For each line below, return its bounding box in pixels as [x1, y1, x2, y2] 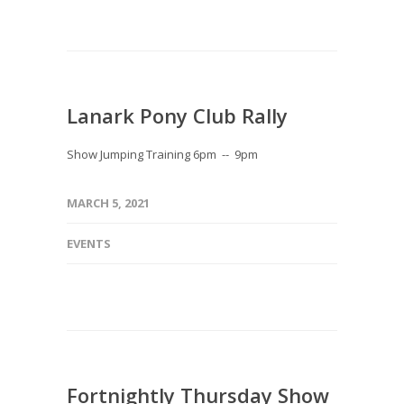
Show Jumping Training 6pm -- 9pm [67, 146, 258, 162]
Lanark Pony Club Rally [67, 102, 288, 129]
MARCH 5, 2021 [67, 195, 150, 211]
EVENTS [67, 235, 111, 252]
